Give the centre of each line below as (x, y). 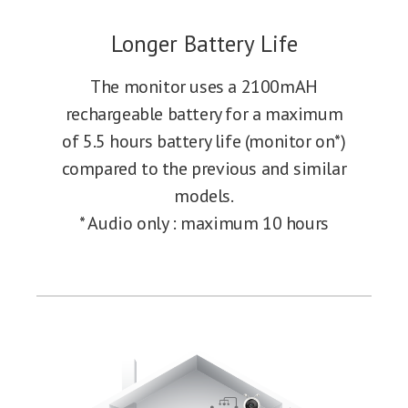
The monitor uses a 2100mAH (204, 87)
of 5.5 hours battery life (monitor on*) (204, 142)
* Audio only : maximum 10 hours (204, 224)
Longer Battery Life (204, 44)
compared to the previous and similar (204, 169)
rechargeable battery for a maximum (204, 114)
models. (204, 196)
